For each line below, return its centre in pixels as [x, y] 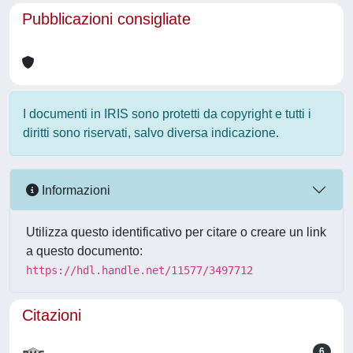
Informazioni [74, 190]
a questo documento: [84, 251]
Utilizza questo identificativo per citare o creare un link [176, 232]
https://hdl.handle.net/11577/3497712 [139, 270]
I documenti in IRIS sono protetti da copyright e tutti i [167, 114]
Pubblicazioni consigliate [106, 19]
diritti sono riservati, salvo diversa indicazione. [151, 133]
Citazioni [52, 315]
